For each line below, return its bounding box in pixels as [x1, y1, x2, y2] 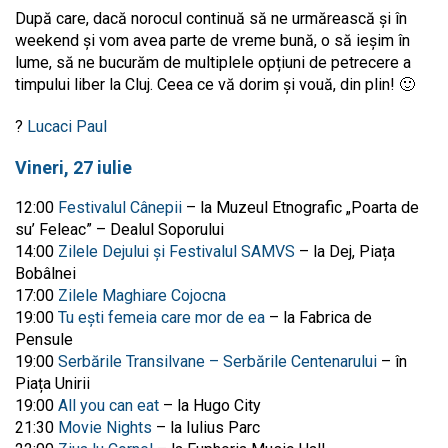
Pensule [15, 329, 73, 349]
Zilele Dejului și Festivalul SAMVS [58, 241, 295, 261]
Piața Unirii [15, 373, 90, 393]
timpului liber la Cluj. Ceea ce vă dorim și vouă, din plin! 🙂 [15, 74, 415, 94]
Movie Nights [58, 417, 152, 437]
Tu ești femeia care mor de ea [58, 307, 265, 327]
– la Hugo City [159, 395, 261, 415]
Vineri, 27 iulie [15, 156, 132, 178]
